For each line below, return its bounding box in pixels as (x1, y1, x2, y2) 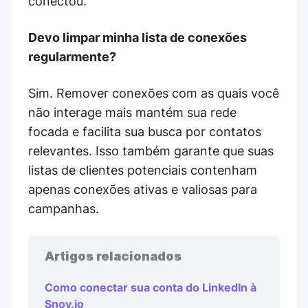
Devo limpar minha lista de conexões (28, 30, 247, 45)
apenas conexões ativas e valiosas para (28, 181, 257, 197)
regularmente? (28, 49, 116, 64)
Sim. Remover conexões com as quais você (28, 85, 279, 100)
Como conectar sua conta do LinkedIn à (45, 280, 256, 294)
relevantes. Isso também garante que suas (28, 143, 274, 158)
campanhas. (28, 201, 99, 216)
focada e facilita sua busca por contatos (28, 124, 261, 139)
